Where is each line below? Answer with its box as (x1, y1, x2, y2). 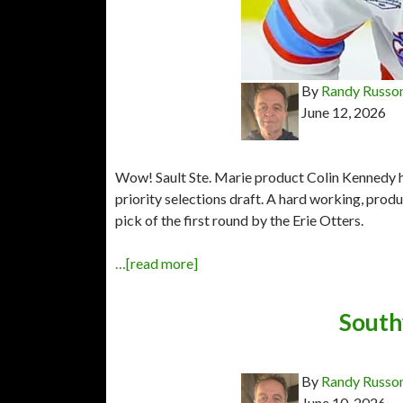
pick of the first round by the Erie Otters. (115, 210, 363, 228)
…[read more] (115, 254, 198, 272)
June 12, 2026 (301, 103, 386, 121)
